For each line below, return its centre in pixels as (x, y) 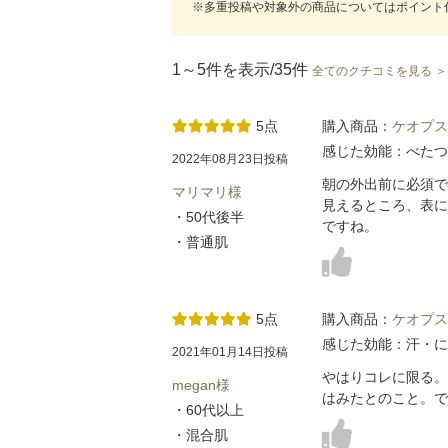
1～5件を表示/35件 (242, 69)
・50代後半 (208, 216)
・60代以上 (208, 409)
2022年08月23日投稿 (230, 158)
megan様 (201, 384)
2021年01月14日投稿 (230, 351)
